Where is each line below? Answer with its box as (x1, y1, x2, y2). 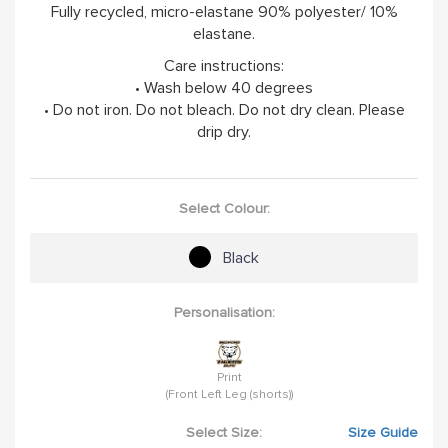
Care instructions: (164, 55, 284, 76)
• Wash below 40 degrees (135, 77, 313, 98)
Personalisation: (173, 303, 275, 321)
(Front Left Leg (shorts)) (165, 386, 293, 402)
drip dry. (197, 121, 251, 142)
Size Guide (348, 423, 418, 441)
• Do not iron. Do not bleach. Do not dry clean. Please (43, 99, 405, 120)
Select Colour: (178, 199, 270, 217)
